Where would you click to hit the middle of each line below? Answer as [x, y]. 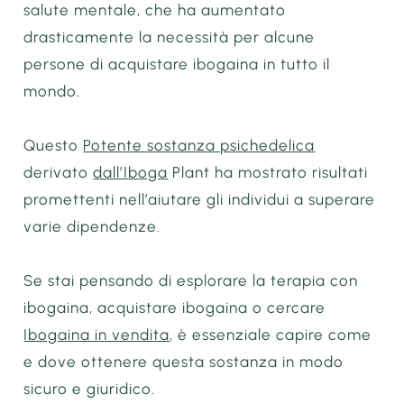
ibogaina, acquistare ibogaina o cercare [175, 307]
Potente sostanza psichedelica [199, 146]
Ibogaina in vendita [97, 334]
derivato [59, 173]
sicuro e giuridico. [90, 388]
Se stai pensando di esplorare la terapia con [191, 280]
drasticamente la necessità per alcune [170, 37]
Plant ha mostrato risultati [268, 173]
